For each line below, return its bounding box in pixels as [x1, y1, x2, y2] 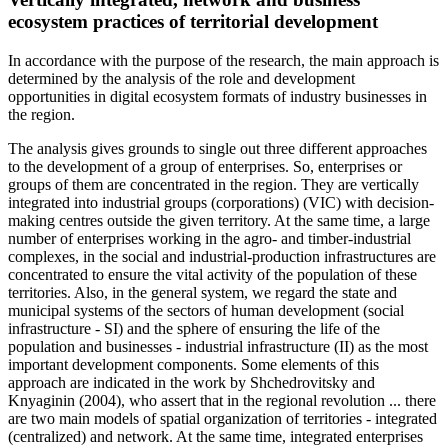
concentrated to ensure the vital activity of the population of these [8, 265, 417, 283]
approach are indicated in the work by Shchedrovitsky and [8, 373, 375, 391]
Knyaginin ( [8, 391, 84, 409]
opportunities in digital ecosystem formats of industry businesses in [8, 87, 427, 105]
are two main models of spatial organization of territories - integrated [8, 409, 437, 427]
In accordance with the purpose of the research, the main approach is [8, 51, 439, 69]
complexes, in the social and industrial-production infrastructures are [8, 247, 436, 265]
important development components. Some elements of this [8, 355, 379, 373]
